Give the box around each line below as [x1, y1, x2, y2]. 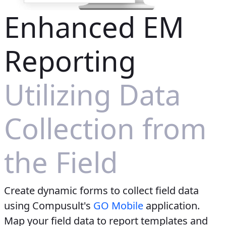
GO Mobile [93, 198, 143, 212]
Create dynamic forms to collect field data [4, 183, 199, 197]
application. [143, 198, 200, 212]
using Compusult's [4, 198, 93, 212]
